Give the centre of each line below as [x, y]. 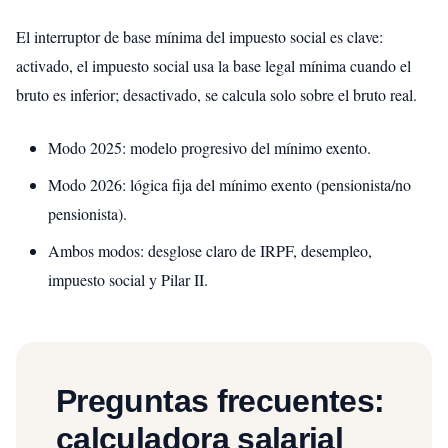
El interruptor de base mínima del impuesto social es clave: [199, 37]
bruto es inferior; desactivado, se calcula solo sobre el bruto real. [216, 95]
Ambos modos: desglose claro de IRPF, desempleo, [210, 251]
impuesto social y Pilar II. [128, 280]
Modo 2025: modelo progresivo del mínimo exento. [209, 148]
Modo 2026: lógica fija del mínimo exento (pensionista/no [229, 185]
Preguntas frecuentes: [220, 401]
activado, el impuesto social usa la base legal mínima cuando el [213, 66]
